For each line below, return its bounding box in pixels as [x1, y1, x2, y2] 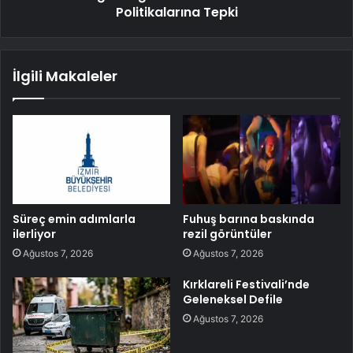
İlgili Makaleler [13, 66, 117, 87]
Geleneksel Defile [183, 291, 283, 307]
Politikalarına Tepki [115, 3, 238, 22]
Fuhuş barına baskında [183, 210, 314, 227]
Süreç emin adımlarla [13, 210, 136, 227]
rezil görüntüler [183, 225, 272, 242]
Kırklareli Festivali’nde [183, 276, 310, 292]
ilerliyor [13, 225, 56, 242]
